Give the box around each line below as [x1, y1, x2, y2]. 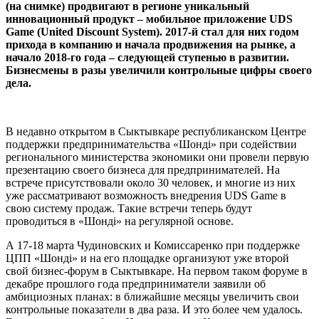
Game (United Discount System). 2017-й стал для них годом [6, 25, 299, 38]
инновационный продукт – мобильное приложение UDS [6, 12, 293, 25]
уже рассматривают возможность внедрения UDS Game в [6, 189, 286, 202]
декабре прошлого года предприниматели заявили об [6, 277, 266, 290]
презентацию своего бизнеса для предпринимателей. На [6, 163, 280, 176]
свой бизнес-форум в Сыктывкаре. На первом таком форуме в [6, 264, 308, 277]
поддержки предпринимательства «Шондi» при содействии [6, 137, 297, 150]
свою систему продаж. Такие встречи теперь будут [6, 202, 252, 214]
